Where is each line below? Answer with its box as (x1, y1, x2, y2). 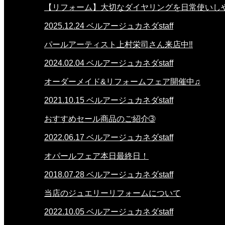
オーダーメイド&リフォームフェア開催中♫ (44, 77, 200, 86)
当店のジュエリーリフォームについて (44, 189, 181, 197)
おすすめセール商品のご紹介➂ (44, 115, 155, 123)
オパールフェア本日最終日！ (44, 152, 149, 160)
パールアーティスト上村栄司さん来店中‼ (44, 40, 193, 49)
